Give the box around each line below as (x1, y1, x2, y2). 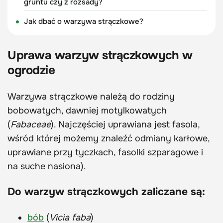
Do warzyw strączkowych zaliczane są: (7, 185, 205, 198)
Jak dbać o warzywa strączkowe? (23, 16, 143, 26)
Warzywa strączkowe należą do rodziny (7, 91, 175, 102)
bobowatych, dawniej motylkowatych (7, 105, 167, 116)
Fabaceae (10, 118, 51, 130)
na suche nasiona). (7, 160, 86, 172)
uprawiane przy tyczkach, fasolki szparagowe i (7, 146, 203, 158)
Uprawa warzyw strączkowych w (7, 47, 193, 63)
